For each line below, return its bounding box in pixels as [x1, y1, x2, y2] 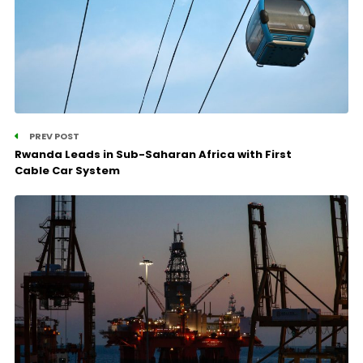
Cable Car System [14, 162, 120, 178]
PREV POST [27, 129, 79, 143]
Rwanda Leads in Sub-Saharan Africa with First [14, 146, 292, 162]
